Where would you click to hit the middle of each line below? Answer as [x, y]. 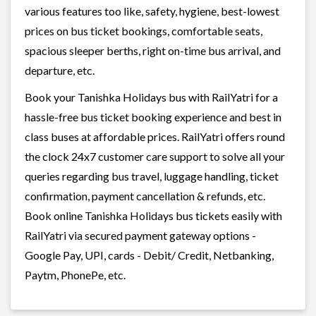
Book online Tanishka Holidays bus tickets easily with [153, 215]
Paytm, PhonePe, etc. [75, 274]
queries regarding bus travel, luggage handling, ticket [152, 176]
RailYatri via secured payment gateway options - [140, 235]
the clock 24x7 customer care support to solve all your [155, 156]
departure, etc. [60, 70]
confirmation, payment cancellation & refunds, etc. [145, 195]
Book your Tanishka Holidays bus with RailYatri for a [151, 97]
